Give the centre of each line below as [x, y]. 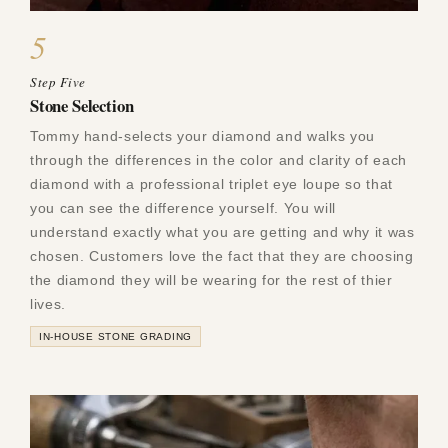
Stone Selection [82, 105]
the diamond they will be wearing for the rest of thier [211, 279]
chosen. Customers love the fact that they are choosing [222, 255]
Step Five [58, 81]
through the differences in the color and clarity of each [218, 159]
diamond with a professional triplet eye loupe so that [211, 183]
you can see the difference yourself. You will [183, 207]
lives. [48, 303]
